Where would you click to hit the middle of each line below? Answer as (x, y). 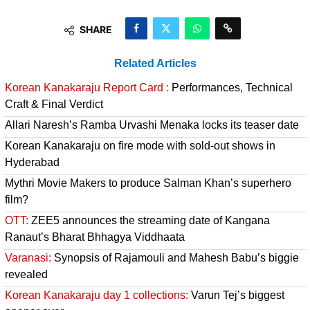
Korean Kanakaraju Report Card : (87, 87)
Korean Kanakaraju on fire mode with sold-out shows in (140, 145)
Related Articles (155, 63)
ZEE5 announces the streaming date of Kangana (149, 220)
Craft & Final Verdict (54, 104)
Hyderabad (32, 162)
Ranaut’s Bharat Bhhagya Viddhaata (95, 237)
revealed (26, 274)
